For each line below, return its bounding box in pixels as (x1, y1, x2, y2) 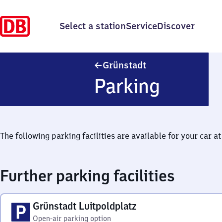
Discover (157, 20, 195, 32)
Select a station (59, 20, 126, 32)
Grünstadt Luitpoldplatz (33, 200, 137, 212)
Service (126, 20, 157, 32)
